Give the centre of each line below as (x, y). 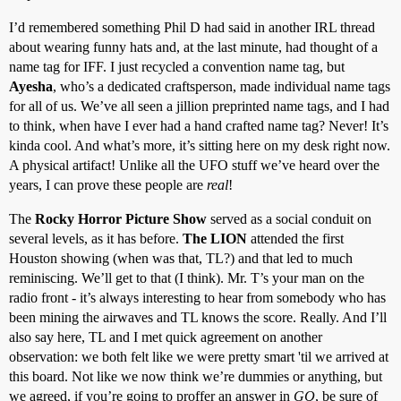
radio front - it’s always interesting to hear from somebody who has (197, 298)
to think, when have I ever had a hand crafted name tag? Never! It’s (199, 126)
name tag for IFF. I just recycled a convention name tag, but (177, 67)
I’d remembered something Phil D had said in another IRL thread (192, 27)
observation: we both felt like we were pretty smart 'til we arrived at (199, 357)
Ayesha (31, 86)
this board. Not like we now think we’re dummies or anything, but (196, 376)
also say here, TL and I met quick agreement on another (166, 337)
